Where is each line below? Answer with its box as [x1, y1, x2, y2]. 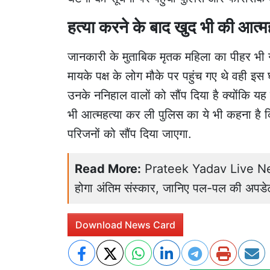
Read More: [75, 161, 141, 176]
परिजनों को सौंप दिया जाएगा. [67, 126, 192, 141]
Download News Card [75, 218, 175, 231]
